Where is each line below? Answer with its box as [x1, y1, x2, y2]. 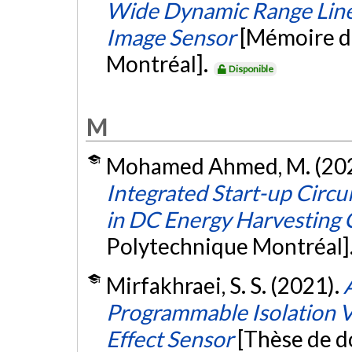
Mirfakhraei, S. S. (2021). [105, 271, 343, 299]
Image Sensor [105, 23, 236, 50]
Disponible [229, 62, 274, 75]
